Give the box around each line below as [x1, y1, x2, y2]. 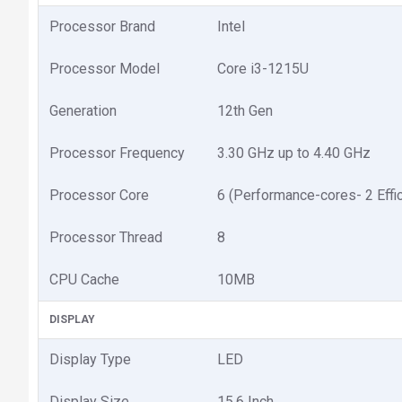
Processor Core [49, 187, 149, 204]
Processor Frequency [49, 144, 185, 162]
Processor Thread [49, 229, 162, 246]
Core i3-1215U [217, 60, 309, 77]
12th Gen [217, 102, 273, 119]
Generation [49, 102, 117, 119]
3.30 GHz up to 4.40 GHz [217, 144, 371, 162]
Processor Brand [49, 18, 155, 35]
